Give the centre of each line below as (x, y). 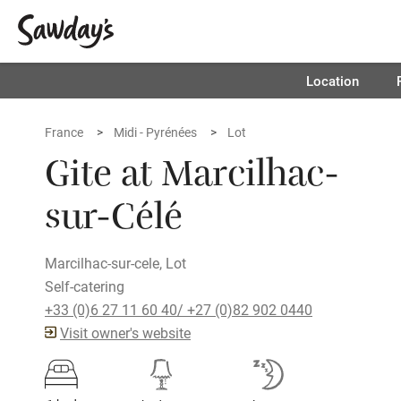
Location (332, 81)
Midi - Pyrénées (155, 132)
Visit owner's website (125, 333)
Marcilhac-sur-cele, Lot (115, 263)
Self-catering (85, 286)
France (64, 132)
